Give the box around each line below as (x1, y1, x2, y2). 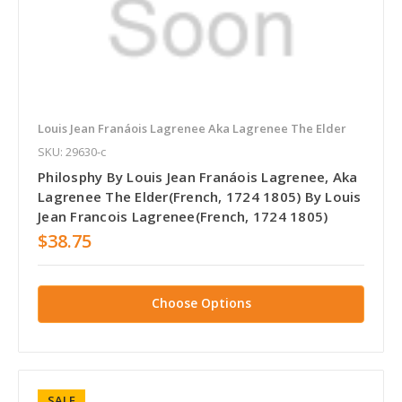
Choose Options (151, 294, 251, 312)
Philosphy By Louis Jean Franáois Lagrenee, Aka (38, 168, 358, 187)
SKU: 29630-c (38, 144, 106, 161)
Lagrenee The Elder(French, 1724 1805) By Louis (38, 188, 362, 206)
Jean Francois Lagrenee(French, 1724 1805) (38, 207, 328, 226)
